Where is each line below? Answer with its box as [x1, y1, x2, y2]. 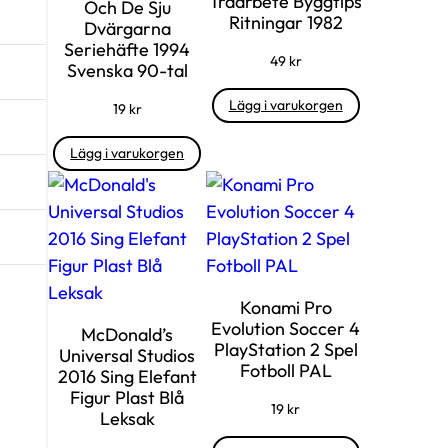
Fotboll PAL [239, 358, 332, 382]
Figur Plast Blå [70, 385, 185, 409]
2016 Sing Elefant [57, 364, 197, 388]
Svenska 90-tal [66, 58, 188, 82]
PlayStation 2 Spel [213, 337, 358, 361]
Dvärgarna [83, 16, 171, 40]
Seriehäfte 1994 [64, 37, 191, 61]
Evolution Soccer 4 [211, 316, 361, 340]
